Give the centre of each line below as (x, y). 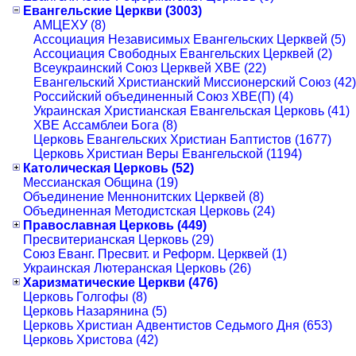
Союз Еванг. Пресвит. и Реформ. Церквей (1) (155, 253)
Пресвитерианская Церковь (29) (118, 239)
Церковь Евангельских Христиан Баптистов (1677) (182, 139)
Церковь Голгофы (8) (85, 296)
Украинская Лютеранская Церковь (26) (137, 268)
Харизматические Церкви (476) (120, 282)
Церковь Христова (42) (91, 339)
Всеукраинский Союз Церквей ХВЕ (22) (150, 68)
